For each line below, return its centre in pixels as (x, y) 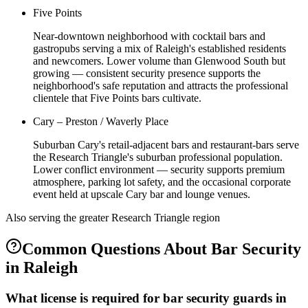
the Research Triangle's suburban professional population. (158, 157)
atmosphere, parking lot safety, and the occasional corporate (162, 181)
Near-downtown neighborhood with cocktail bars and (149, 36)
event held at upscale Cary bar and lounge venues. (142, 194)
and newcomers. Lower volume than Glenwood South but (159, 60)
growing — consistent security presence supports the (147, 73)
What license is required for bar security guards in (146, 298)
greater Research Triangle (134, 217)
